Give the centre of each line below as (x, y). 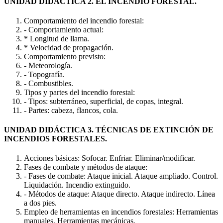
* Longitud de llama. (56, 38)
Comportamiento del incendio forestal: (84, 20)
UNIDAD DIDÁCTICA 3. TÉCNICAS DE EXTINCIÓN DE (109, 130)
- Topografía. (44, 74)
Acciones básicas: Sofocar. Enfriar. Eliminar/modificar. (110, 158)
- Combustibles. (49, 83)
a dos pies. (40, 203)
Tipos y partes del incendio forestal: (79, 92)
